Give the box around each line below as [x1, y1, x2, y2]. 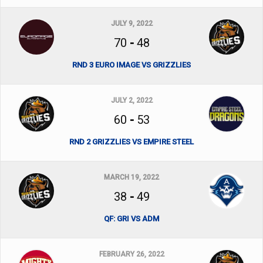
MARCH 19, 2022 [104, 173, 159, 181]
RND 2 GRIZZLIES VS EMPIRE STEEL [69, 137, 194, 146]
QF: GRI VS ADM [104, 214, 159, 223]
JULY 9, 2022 [110, 19, 153, 28]
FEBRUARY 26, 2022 [99, 250, 164, 258]
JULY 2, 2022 [110, 96, 153, 104]
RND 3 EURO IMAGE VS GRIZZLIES [72, 60, 191, 69]
